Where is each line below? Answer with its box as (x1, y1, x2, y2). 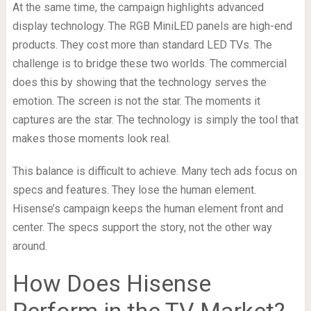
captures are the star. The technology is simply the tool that (12, 112, 299, 126)
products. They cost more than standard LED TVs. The (12, 37, 272, 51)
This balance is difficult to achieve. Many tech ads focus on (12, 164, 297, 178)
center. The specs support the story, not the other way (12, 220, 272, 234)
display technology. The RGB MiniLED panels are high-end (12, 19, 292, 33)
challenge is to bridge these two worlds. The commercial (12, 56, 287, 70)
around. (12, 239, 47, 253)
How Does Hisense (12, 269, 211, 297)
